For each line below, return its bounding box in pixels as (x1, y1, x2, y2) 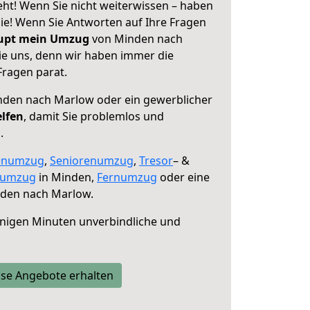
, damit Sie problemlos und (24, 109, 164, 124)
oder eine (157, 170, 210, 185)
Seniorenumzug (50, 153, 134, 168)
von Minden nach (89, 31, 183, 46)
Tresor (139, 153, 173, 168)
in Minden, (36, 170, 97, 185)
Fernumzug (97, 170, 157, 185)
